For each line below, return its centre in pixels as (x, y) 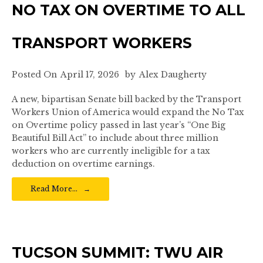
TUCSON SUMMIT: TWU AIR (117, 252)
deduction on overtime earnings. (86, 164)
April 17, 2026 (90, 75)
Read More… (54, 189)
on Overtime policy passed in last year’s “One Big (119, 125)
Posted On (34, 75)
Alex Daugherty (173, 75)
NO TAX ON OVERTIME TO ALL (129, 10)
